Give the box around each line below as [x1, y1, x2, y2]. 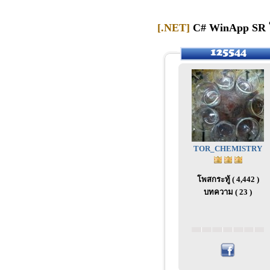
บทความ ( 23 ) [204, 187, 252, 196]
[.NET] [157, 22, 190, 34]
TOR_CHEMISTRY [193, 144, 262, 153]
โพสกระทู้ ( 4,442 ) [196, 175, 259, 184]
